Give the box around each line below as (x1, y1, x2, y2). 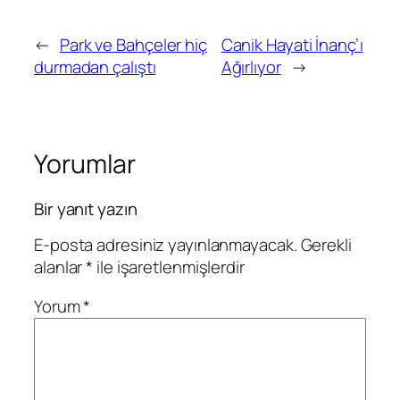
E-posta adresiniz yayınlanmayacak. (34, 233, 297, 257)
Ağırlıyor (221, 54, 281, 79)
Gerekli (300, 233, 352, 257)
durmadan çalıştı (34, 54, 156, 79)
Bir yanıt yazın (34, 196, 137, 221)
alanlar (34, 255, 87, 279)
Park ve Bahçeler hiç (59, 32, 207, 56)
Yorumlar (34, 146, 137, 181)
